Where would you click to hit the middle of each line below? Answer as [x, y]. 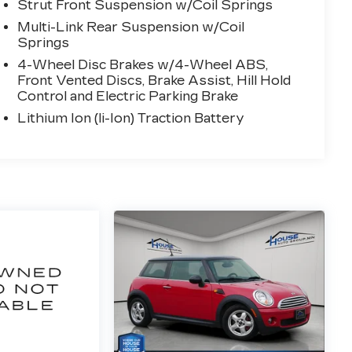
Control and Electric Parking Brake [128, 97]
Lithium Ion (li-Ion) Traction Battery [131, 119]
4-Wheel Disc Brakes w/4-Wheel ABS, [143, 65]
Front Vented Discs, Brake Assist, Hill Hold [154, 81]
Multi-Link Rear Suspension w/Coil [131, 27]
